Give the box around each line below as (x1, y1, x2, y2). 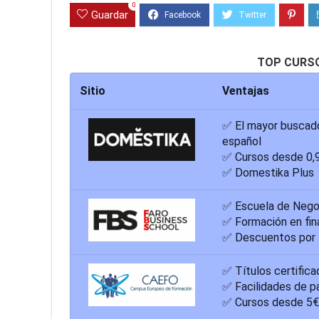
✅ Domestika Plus (221, 166, 314, 180)
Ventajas (221, 84, 269, 98)
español (221, 135, 261, 149)
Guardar (91, 9, 128, 22)
